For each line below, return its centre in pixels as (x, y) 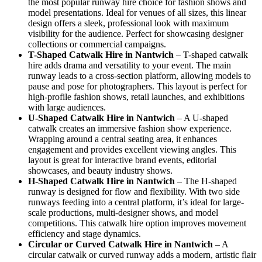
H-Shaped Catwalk (66, 181)
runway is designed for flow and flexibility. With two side (134, 191)
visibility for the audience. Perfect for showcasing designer (136, 33)
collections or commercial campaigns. (97, 44)
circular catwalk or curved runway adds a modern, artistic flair (142, 254)
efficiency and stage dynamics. (85, 233)
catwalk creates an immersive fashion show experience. (130, 128)
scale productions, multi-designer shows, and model (123, 212)
